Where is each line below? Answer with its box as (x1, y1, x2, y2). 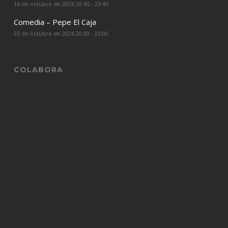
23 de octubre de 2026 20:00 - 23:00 (13, 30, 108, 37)
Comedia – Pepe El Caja (13, 17, 96, 27)
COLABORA (13, 65, 63, 74)
